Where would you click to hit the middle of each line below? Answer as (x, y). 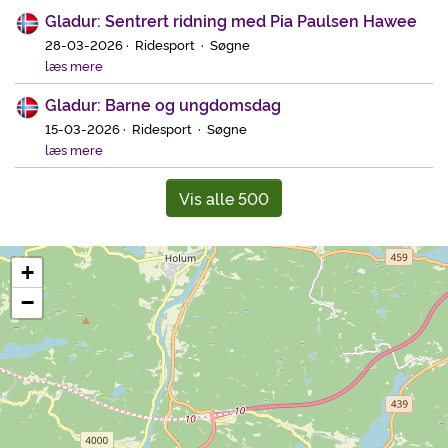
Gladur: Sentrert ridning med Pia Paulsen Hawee (231, 19)
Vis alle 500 (224, 197)
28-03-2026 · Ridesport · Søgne (147, 43)
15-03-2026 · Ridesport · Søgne (146, 127)
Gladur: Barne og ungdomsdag (163, 103)
